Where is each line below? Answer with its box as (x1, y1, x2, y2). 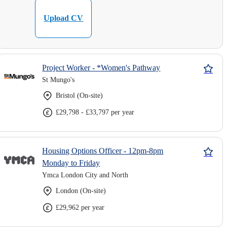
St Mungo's (42, 76, 75, 84)
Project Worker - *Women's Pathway (42, 63, 161, 72)
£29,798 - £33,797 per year (56, 108, 135, 116)
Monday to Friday (42, 159, 100, 167)
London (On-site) (56, 187, 106, 195)
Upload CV (44, 14, 84, 22)
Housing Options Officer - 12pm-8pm (42, 146, 164, 155)
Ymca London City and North (42, 171, 129, 179)
